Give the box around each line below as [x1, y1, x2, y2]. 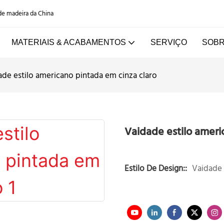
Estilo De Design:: [124, 161, 187, 175]
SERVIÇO [150, 38, 187, 46]
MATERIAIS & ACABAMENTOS [11, 38, 126, 46]
